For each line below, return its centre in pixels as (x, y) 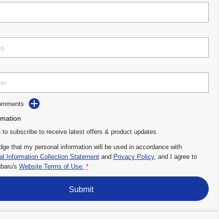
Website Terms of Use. (51, 167)
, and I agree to (175, 157)
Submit (81, 189)
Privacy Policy (133, 157)
